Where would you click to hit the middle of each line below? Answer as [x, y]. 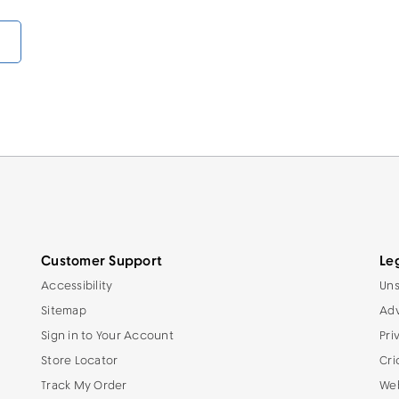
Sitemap [64, 311]
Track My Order [84, 386]
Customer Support [102, 262]
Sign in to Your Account [107, 336]
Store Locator [80, 361]
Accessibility [77, 286]
